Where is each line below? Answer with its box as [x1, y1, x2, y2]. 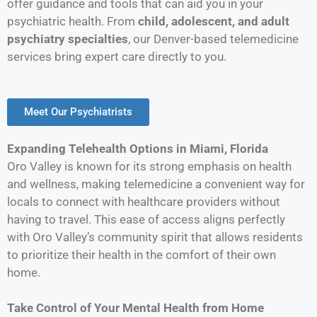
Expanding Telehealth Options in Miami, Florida [7, 141, 268, 156]
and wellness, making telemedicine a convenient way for [7, 176, 305, 191]
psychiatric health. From [7, 14, 138, 29]
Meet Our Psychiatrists [24, 105, 132, 118]
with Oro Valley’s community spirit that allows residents [7, 229, 303, 244]
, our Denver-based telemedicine [128, 32, 299, 47]
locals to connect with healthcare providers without [7, 194, 280, 209]
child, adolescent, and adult [138, 14, 289, 29]
